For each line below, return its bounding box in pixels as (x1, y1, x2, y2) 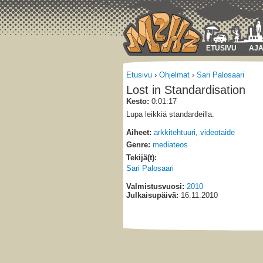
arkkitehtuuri (154, 127, 195, 137)
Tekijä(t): (126, 153, 157, 162)
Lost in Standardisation (126, 83, 245, 96)
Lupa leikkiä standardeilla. (126, 110, 214, 119)
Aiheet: (126, 127, 151, 137)
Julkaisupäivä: (126, 190, 178, 200)
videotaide (200, 127, 235, 137)
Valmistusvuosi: (126, 181, 184, 191)
